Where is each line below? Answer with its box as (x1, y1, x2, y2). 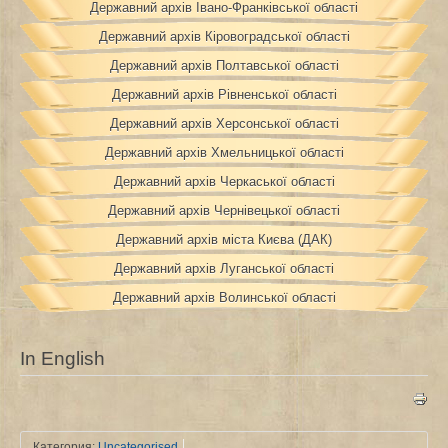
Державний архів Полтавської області (109, 58, 339, 74)
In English (20, 348, 105, 370)
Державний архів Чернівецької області (108, 203, 340, 219)
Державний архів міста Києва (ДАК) (116, 232, 332, 248)
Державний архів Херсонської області (109, 116, 339, 132)
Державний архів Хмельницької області (104, 145, 344, 161)
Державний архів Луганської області (114, 261, 334, 277)
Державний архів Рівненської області (111, 87, 337, 103)
